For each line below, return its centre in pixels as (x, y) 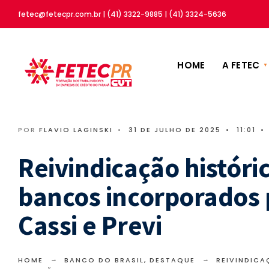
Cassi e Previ (90, 225)
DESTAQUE (172, 260)
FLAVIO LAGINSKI (76, 130)
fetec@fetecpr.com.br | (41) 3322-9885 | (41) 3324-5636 (122, 14)
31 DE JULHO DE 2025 (175, 130)
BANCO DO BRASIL (104, 260)
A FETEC (241, 65)
